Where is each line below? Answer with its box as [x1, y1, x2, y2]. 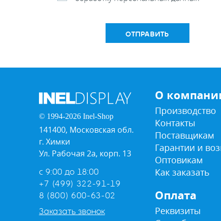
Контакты [154, 117, 195, 129]
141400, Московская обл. [38, 124, 134, 135]
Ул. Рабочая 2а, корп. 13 [38, 148, 131, 159]
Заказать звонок [38, 206, 105, 217]
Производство [154, 105, 216, 116]
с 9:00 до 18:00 [38, 167, 99, 177]
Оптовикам [154, 154, 203, 166]
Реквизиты [154, 205, 201, 217]
